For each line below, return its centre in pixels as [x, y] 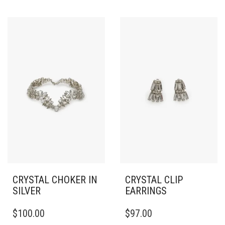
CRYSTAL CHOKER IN [55, 180]
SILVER [27, 191]
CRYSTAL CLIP [154, 180]
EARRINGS [146, 191]
